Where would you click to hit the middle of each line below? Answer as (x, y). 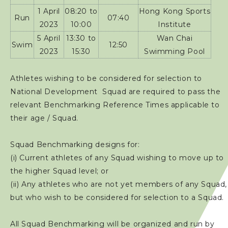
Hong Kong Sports (175, 11)
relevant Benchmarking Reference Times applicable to (115, 105)
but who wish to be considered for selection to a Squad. (117, 197)
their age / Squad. (44, 118)
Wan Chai (175, 38)
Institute (175, 24)
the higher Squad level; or (60, 171)
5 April (49, 38)
